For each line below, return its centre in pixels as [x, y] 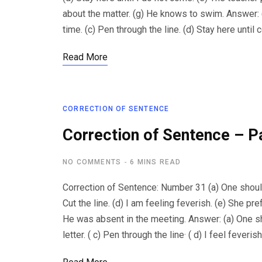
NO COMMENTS [92, 162]
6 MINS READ [156, 162]
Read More [85, 57]
